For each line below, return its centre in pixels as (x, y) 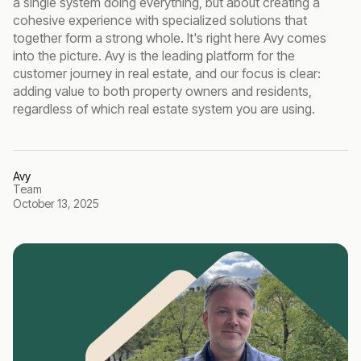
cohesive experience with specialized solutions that (160, 20)
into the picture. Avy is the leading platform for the (154, 56)
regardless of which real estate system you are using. (164, 109)
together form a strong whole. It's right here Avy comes (170, 38)
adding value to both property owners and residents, (162, 91)
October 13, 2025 (56, 203)
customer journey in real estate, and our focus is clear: (167, 73)
